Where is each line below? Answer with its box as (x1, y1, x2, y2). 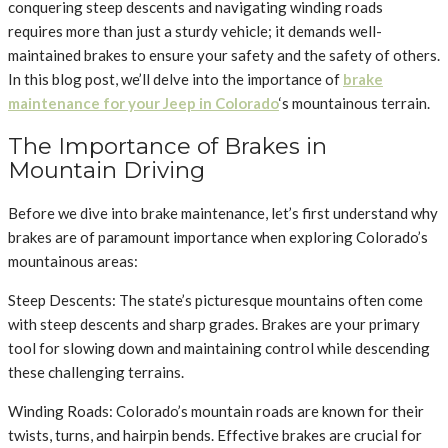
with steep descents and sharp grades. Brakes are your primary (8, 314, 420, 333)
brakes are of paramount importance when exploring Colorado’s (8, 227, 428, 246)
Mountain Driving (8, 155, 205, 184)
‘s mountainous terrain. (279, 94, 430, 113)
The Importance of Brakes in (8, 131, 327, 160)
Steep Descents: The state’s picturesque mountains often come (8, 290, 423, 309)
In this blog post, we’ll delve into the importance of (8, 70, 343, 89)
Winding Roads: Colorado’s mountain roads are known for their (8, 401, 424, 420)
